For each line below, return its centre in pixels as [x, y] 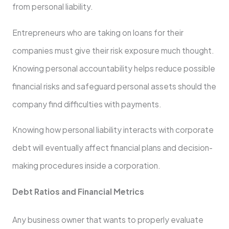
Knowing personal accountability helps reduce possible [113, 68]
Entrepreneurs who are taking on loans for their [98, 32]
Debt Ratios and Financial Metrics [78, 191]
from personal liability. [52, 7]
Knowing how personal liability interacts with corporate [113, 130]
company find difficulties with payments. [87, 104]
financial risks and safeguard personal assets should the [114, 86]
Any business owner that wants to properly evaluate [108, 219]
